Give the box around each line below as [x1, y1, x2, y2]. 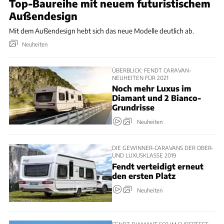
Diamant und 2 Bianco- [112, 93, 201, 103]
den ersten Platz [112, 170, 175, 180]
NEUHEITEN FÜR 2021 [112, 73, 168, 81]
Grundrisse [112, 102, 154, 112]
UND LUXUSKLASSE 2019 [112, 151, 176, 159]
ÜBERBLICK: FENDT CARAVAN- [112, 66, 191, 73]
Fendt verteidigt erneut [112, 161, 203, 171]
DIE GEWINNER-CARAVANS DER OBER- [112, 144, 213, 151]
